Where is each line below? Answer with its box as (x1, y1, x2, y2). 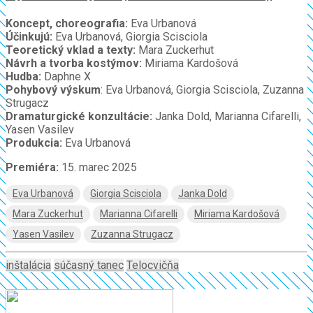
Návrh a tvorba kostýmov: (6, 57, 145, 71)
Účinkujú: (6, 30, 55, 44)
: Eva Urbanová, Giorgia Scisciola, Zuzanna (101, 83, 304, 97)
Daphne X (41, 70, 91, 84)
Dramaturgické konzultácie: (6, 110, 155, 124)
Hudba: (6, 70, 41, 84)
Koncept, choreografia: (6, 17, 131, 31)
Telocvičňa (126, 259, 179, 272)
